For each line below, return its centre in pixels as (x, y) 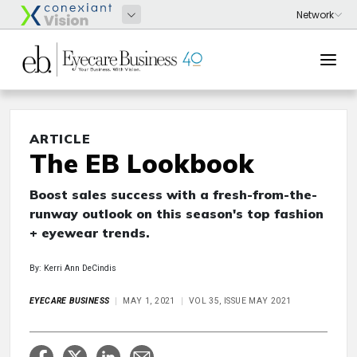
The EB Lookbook (142, 163)
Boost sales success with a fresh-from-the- (173, 194)
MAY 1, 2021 (149, 301)
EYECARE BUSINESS (70, 301)
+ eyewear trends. (90, 233)
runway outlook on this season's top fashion (177, 214)
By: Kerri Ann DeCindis (73, 268)
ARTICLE (60, 139)
